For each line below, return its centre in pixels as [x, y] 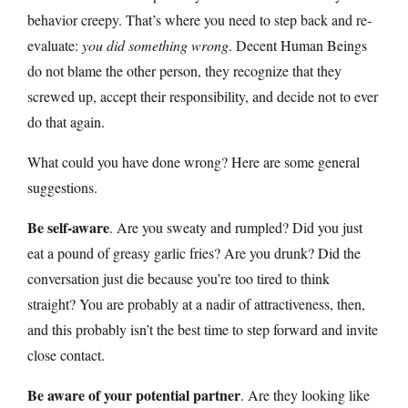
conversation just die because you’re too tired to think [178, 278]
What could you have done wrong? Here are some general [194, 161]
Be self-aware [68, 227]
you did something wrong [155, 45]
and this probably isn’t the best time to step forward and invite [203, 329]
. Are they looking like [305, 394]
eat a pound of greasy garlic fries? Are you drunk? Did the [194, 252]
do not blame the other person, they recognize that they [184, 70]
